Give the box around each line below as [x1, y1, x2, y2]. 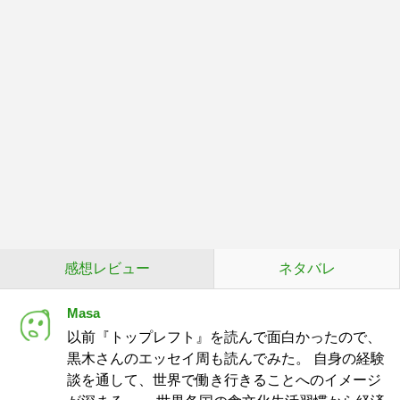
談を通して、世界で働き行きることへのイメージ [67, 372, 381, 387]
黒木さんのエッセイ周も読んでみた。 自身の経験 [67, 351, 385, 366]
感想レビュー [63, 261, 150, 276]
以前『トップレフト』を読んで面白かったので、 [67, 329, 381, 345]
